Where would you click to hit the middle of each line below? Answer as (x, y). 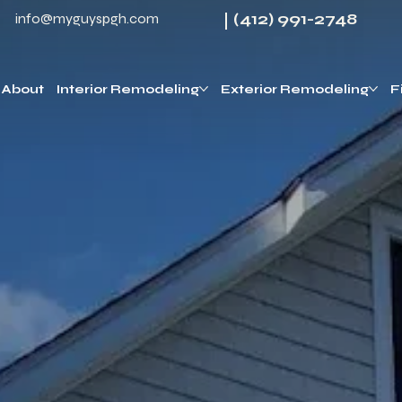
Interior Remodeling (128, 89)
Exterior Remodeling (295, 89)
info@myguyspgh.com (87, 19)
